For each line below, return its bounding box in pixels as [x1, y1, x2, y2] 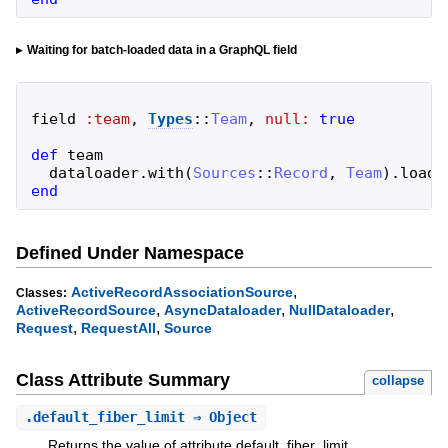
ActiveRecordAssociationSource [70, 284, 293, 301]
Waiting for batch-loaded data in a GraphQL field [26, 43, 297, 58]
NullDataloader [288, 302, 390, 319]
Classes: [15, 286, 67, 301]
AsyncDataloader [163, 302, 281, 319]
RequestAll [80, 320, 156, 337]
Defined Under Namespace [15, 242, 244, 263]
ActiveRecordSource [15, 302, 156, 319]
